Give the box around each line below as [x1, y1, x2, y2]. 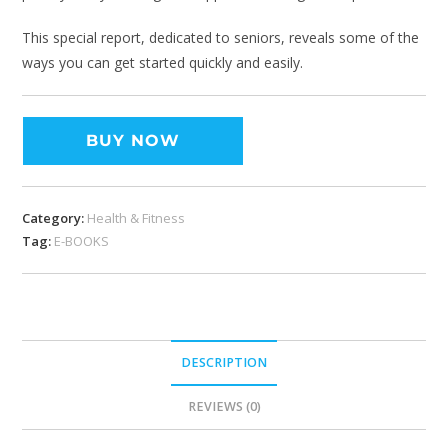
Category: [22, 209, 88, 228]
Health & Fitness [87, 209, 186, 228]
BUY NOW [86, 131, 181, 151]
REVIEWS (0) [187, 398, 261, 416]
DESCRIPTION [181, 354, 267, 372]
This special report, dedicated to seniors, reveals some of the [22, 28, 420, 48]
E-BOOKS [54, 232, 110, 251]
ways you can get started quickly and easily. [22, 53, 304, 73]
